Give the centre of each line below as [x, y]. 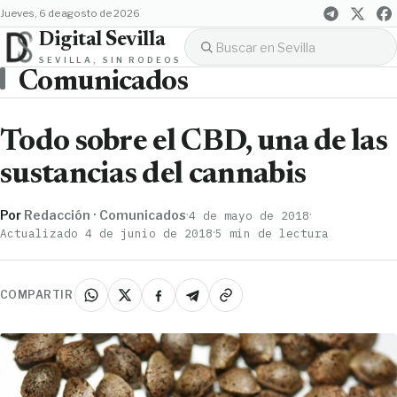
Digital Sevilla [102, 40]
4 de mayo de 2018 [249, 215]
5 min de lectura [272, 233]
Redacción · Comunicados [105, 214]
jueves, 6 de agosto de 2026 [72, 13]
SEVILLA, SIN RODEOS [110, 59]
